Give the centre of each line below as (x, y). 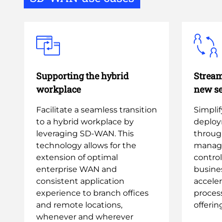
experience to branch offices (92, 193)
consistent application (80, 181)
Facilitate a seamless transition (97, 110)
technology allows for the (86, 145)
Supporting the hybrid (83, 76)
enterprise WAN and (77, 169)
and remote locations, (79, 205)
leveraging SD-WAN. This (85, 134)
